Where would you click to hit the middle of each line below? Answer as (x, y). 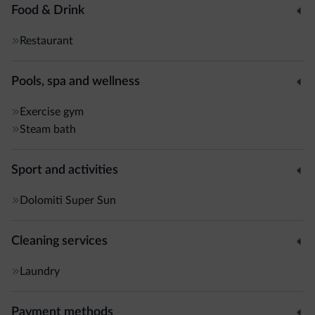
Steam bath (48, 129)
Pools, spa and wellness (76, 81)
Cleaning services (59, 241)
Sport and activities (65, 170)
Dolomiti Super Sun (68, 200)
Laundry (40, 271)
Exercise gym (52, 111)
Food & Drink (48, 11)
